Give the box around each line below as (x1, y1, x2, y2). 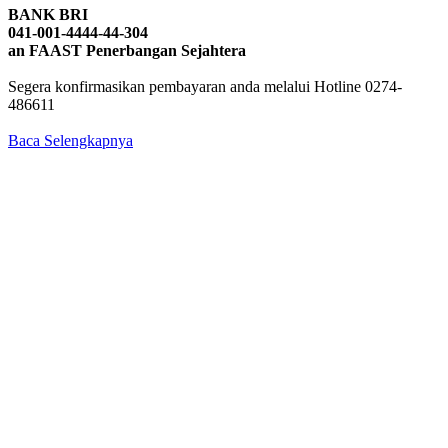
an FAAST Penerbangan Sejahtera (8, 41, 246, 59)
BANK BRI (8, 5, 88, 23)
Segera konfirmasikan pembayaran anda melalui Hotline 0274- (8, 77, 402, 95)
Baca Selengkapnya (8, 131, 133, 149)
